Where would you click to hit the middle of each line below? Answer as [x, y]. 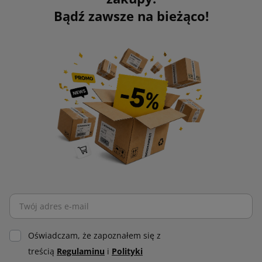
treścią [42, 252]
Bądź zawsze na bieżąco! [131, 16]
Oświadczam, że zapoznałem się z [94, 236]
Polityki [127, 252]
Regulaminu [81, 252]
